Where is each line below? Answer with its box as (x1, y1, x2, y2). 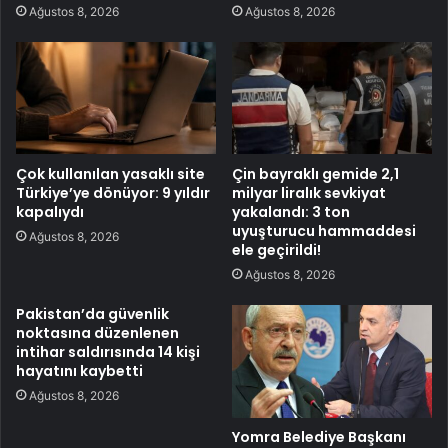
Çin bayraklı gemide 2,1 (232, 164, 399, 184)
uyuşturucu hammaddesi (232, 221, 416, 241)
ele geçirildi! (232, 240, 321, 260)
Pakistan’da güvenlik (16, 304, 169, 324)
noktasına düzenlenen (16, 323, 179, 343)
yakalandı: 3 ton (232, 202, 350, 222)
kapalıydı (16, 202, 84, 222)
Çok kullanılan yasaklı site (16, 164, 205, 184)
